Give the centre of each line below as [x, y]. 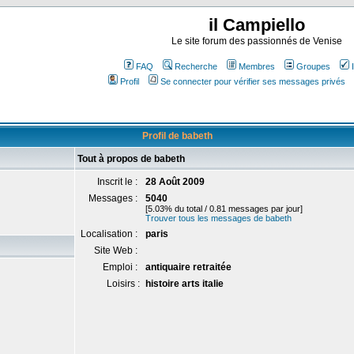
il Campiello [256, 25]
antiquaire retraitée [188, 267]
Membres [257, 66]
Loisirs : [123, 284]
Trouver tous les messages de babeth [218, 218]
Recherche [196, 66]
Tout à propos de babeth [131, 159]
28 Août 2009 [175, 182]
